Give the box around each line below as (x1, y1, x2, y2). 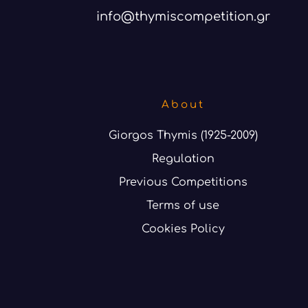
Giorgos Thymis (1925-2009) (108, 129, 258, 142)
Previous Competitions (118, 175, 247, 188)
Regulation (151, 152, 214, 165)
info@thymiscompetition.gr (96, 9, 270, 23)
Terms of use (146, 199, 220, 212)
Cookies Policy (141, 222, 225, 235)
